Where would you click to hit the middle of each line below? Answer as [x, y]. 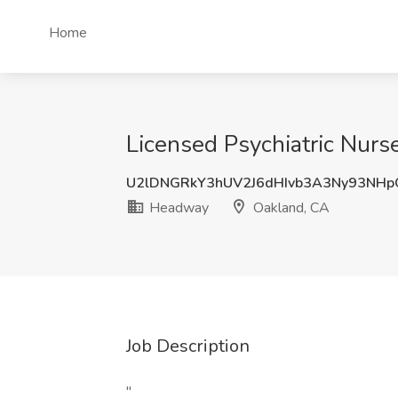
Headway [177, 208]
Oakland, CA [290, 208]
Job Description [188, 346]
